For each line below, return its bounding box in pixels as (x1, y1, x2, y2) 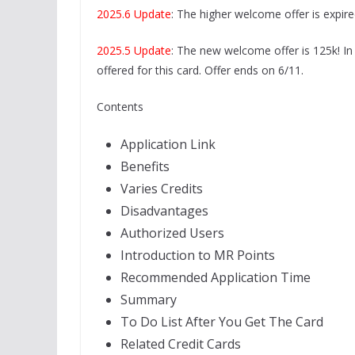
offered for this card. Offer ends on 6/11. (97, 62, 303, 78)
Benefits (120, 157, 170, 175)
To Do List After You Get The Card (120, 312, 323, 330)
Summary (120, 290, 177, 308)
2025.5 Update (97, 42, 171, 58)
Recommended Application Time (120, 268, 311, 286)
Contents (97, 98, 143, 114)
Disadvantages (120, 201, 208, 219)
